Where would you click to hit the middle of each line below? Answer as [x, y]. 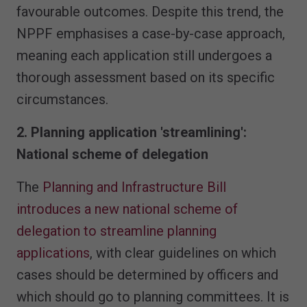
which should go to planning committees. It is [153, 297]
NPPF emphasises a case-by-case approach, [151, 34]
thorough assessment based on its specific [146, 78]
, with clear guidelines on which [183, 253]
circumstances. [62, 100]
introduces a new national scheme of [127, 209]
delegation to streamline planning [116, 231]
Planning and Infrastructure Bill [134, 187]
